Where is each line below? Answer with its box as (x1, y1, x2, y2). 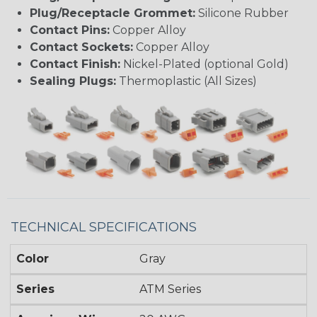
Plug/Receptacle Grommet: (30, 6, 195, 21)
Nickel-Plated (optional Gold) (120, 57, 289, 71)
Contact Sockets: (30, 40, 133, 54)
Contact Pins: (30, 23, 110, 38)
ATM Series (139, 282, 202, 296)
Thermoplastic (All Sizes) (116, 74, 257, 88)
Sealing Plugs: (30, 74, 116, 88)
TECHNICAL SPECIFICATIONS (11, 219, 197, 235)
